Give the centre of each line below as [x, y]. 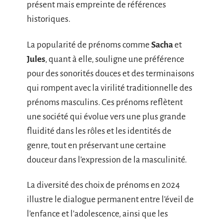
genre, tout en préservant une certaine [96, 145]
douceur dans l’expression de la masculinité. [107, 160]
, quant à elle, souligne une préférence [115, 59]
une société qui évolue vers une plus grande [106, 116]
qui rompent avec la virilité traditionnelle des [110, 88]
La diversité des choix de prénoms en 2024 [103, 185]
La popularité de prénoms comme [89, 45]
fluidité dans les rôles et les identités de [99, 131]
